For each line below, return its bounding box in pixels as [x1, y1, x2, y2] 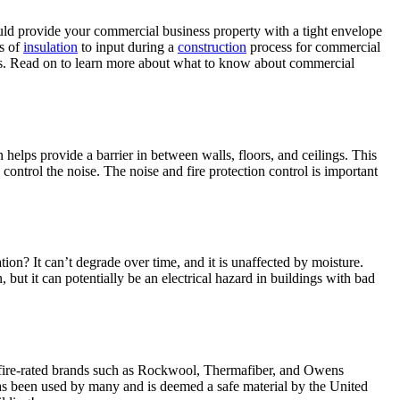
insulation [23, 38, 78, 54]
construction [178, 38, 246, 54]
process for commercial [246, 38, 380, 54]
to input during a [78, 38, 178, 54]
